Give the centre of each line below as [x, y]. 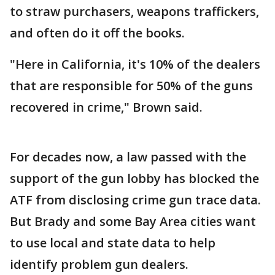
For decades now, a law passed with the [128, 157]
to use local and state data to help [113, 243]
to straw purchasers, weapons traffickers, [134, 12]
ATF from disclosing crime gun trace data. [135, 200]
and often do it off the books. [97, 33]
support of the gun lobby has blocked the [134, 179]
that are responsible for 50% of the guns [131, 86]
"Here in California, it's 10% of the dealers [135, 64]
